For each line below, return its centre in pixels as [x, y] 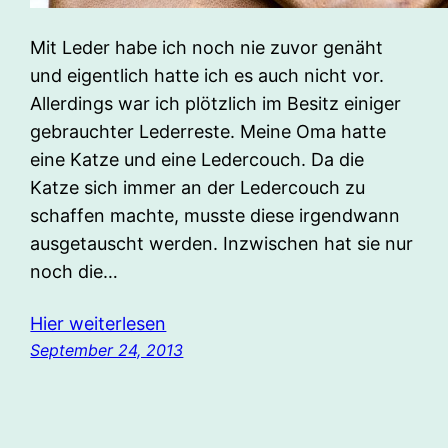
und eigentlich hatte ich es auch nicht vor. [207, 75]
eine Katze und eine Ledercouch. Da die [197, 159]
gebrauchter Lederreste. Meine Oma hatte [208, 131]
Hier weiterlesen [98, 323]
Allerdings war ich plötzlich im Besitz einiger [216, 103]
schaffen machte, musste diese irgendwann [215, 215]
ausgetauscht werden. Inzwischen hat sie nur [222, 243]
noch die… [74, 271]
